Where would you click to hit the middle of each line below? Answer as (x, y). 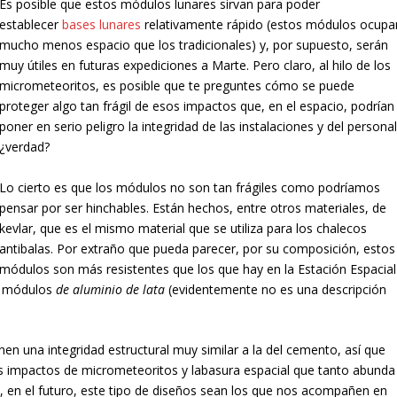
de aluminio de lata (111, 289)
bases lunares (102, 25)
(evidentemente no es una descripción (276, 289)
